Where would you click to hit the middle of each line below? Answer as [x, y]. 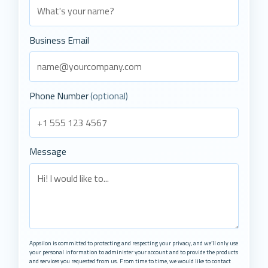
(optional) [109, 95]
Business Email [60, 40]
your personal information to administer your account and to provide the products [134, 252]
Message [48, 152]
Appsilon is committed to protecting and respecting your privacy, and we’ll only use [134, 243]
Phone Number [60, 95]
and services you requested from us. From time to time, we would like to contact [130, 261]
